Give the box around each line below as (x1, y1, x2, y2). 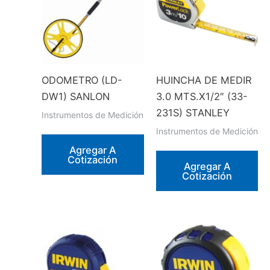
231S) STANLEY (155, 106, 230, 119)
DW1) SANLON (42, 90, 110, 102)
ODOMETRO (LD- (42, 74, 123, 86)
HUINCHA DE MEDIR (155, 74, 251, 86)
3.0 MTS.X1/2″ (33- (155, 90, 248, 102)
